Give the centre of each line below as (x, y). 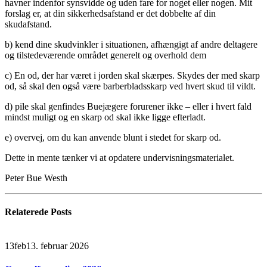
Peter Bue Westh (36, 178)
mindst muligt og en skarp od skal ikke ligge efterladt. (105, 117)
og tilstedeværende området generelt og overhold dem (105, 55)
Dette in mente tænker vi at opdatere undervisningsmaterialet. (119, 157)
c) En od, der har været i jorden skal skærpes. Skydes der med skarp (132, 75)
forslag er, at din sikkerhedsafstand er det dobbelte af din (110, 13)
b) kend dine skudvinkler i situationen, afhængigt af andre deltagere (131, 44)
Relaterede (28, 212)
